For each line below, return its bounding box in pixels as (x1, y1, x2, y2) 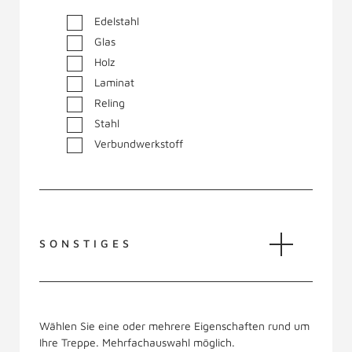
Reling (94, 96, 125, 109)
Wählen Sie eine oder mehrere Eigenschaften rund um (39, 319, 310, 332)
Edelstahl (94, 14, 139, 27)
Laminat (94, 75, 134, 89)
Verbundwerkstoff (94, 137, 183, 150)
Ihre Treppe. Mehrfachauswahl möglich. (39, 335, 235, 349)
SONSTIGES (39, 236, 133, 250)
